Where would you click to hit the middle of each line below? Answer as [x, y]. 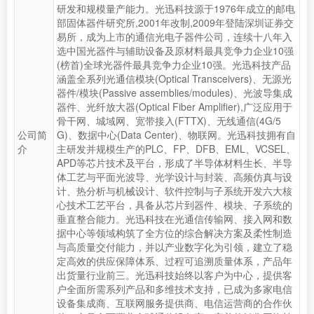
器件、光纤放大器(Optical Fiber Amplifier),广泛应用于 [175, 107]
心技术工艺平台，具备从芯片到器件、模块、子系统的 [175, 205]
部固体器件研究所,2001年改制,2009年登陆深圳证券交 [175, 22]
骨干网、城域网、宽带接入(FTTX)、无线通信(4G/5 [169, 121]
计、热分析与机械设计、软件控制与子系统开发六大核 [175, 191]
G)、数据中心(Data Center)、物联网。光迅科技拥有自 [176, 135]
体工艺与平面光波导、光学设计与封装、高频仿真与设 [175, 177]
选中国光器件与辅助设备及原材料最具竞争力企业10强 [175, 50]
